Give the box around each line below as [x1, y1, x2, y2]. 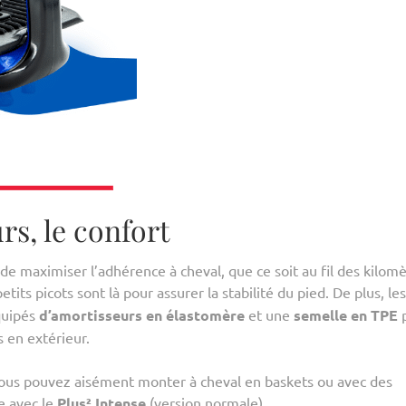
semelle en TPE [294, 305, 398, 324]
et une [245, 305, 294, 324]
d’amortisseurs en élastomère [39, 305, 245, 324]
